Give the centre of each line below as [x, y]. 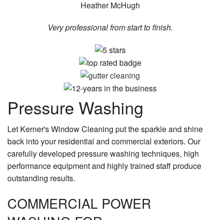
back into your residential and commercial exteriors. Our [104, 141]
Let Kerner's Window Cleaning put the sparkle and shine [105, 129]
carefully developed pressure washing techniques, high [103, 153]
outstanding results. [41, 178]
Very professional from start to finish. [110, 27]
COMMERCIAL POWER [79, 203]
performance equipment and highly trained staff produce [104, 165]
